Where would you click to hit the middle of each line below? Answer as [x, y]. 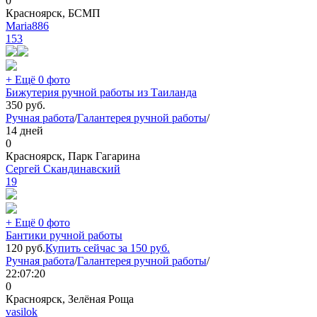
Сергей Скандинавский [63, 169]
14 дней [24, 131]
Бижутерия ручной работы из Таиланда [101, 93]
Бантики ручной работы [64, 236]
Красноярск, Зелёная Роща [70, 299]
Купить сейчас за [88, 248]
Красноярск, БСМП [53, 13]
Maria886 [27, 26]
